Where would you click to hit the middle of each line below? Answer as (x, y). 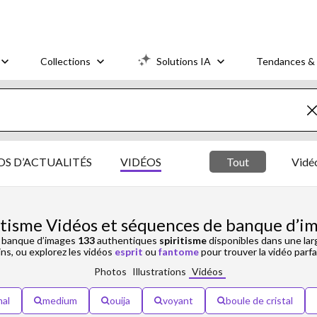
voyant (178, 300)
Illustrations (159, 271)
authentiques (127, 240)
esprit (128, 252)
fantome (178, 252)
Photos (110, 271)
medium (60, 300)
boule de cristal (259, 300)
